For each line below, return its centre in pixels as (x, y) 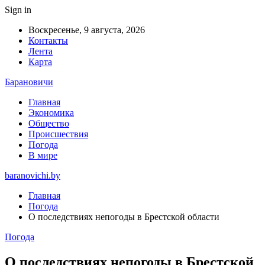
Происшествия (58, 134)
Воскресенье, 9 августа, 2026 (87, 30)
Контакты (48, 41)
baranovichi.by (33, 175)
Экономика (51, 113)
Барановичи (29, 82)
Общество (49, 123)
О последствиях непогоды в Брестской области (124, 217)
